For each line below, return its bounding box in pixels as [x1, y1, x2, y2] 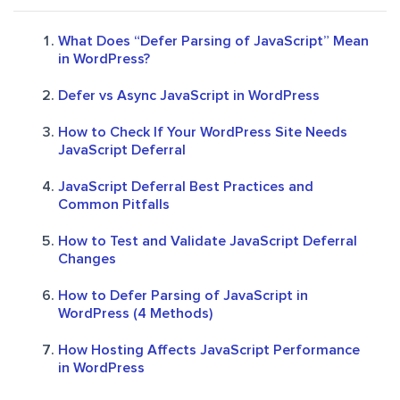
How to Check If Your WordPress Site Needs [58, 125, 347, 140]
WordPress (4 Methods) [58, 306, 212, 321]
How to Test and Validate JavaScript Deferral [58, 234, 357, 249]
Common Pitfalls [58, 197, 170, 212]
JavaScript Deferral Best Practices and [58, 179, 313, 195]
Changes [58, 252, 116, 267]
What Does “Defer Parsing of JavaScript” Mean [58, 34, 369, 49]
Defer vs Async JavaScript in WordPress [58, 88, 320, 104]
